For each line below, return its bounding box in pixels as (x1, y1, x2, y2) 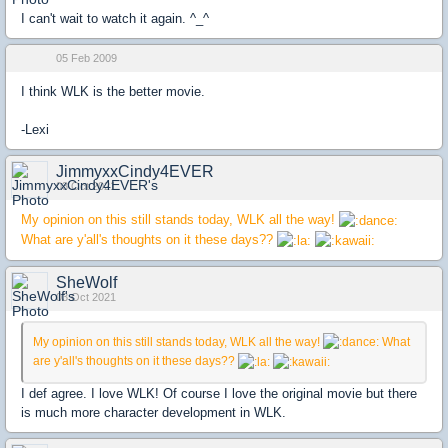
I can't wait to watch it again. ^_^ (21, 11, 209, 26)
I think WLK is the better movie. (21, 84, 205, 99)
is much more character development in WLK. (21, 404, 286, 420)
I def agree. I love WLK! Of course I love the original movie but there (21, 385, 417, 401)
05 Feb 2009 (56, 52, 117, 64)
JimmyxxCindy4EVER (56, 163, 214, 180)
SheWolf (56, 274, 117, 292)
